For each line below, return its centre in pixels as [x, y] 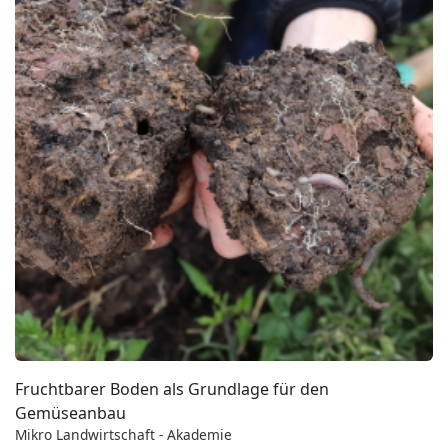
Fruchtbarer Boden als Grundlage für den [172, 388]
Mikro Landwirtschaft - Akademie [123, 434]
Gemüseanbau [70, 412]
